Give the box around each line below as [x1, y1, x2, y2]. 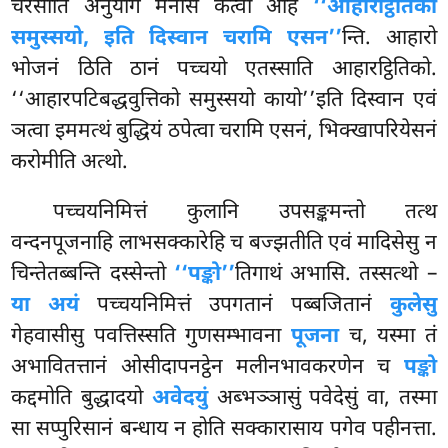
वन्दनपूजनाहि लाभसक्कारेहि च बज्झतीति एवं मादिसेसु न [11, 230, 437, 259]
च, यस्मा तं [339, 323, 437, 352]
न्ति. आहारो [341, 25, 437, 54]
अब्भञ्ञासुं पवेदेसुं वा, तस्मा [207, 385, 437, 414]
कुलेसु [389, 292, 437, 321]
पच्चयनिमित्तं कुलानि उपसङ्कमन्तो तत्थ [53, 199, 437, 228]
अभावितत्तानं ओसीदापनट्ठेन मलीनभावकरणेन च [11, 354, 404, 383]
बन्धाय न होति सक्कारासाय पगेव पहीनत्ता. [119, 416, 437, 445]
